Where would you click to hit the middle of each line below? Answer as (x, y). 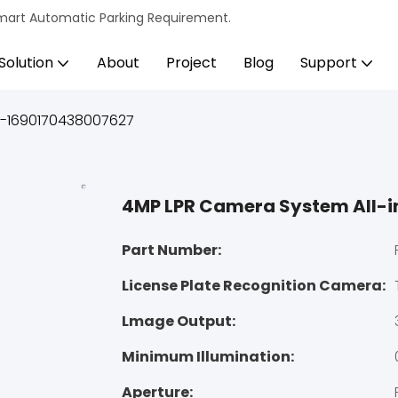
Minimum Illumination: (208, 357)
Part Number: (171, 251)
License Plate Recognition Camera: (254, 286)
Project (191, 63)
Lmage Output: (179, 322)
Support (329, 63)
